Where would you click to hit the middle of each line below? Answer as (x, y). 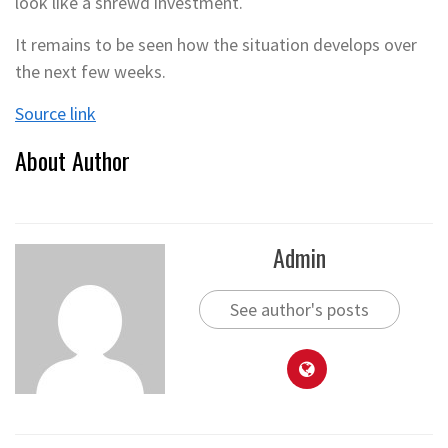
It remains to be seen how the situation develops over (216, 44)
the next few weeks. (90, 71)
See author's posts (299, 309)
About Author (72, 159)
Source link (55, 113)
